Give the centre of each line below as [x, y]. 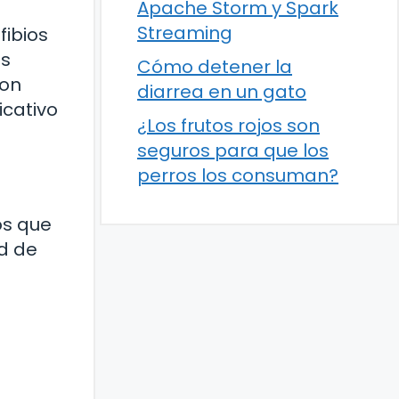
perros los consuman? [238, 175]
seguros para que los [233, 150]
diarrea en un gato [222, 91]
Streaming [185, 33]
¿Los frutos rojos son [228, 125]
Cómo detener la [215, 66]
